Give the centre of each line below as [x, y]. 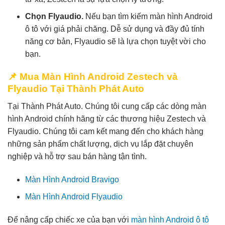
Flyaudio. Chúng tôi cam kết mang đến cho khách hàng [105, 131]
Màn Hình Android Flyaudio [74, 197]
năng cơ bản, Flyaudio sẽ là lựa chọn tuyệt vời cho [116, 42]
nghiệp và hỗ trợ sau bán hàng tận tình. [77, 156]
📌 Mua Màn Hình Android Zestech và [93, 77]
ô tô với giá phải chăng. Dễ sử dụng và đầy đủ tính [115, 29]
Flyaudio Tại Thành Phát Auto [76, 89]
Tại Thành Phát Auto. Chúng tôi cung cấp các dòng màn [107, 106]
